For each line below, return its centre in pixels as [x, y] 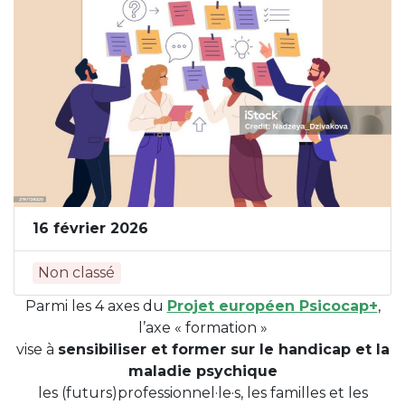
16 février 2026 [90, 229]
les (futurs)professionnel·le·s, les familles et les [202, 393]
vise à [37, 350]
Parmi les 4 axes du [96, 306]
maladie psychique [202, 372]
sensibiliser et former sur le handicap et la [223, 350]
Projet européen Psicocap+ [272, 306]
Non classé [77, 273]
